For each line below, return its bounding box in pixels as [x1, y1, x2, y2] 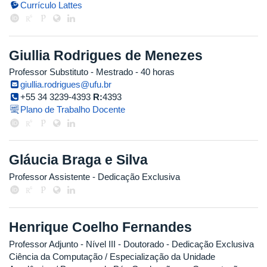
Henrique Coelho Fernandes [9, 219, 192, 235]
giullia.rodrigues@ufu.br [20, 79, 112, 90]
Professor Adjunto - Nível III [9, 238, 116, 249]
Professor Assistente [9, 171, 90, 182]
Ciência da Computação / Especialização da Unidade [9, 251, 215, 262]
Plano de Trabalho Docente [20, 104, 126, 115]
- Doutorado [116, 238, 164, 249]
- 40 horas [133, 67, 175, 77]
